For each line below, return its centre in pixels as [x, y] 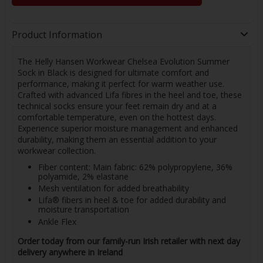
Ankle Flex [57, 221]
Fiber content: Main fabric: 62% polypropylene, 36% [135, 167]
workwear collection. [58, 150]
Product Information [57, 35]
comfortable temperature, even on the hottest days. [117, 117]
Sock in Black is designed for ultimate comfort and [113, 72]
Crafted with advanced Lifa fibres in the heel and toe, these [129, 95]
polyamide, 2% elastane [83, 176]
